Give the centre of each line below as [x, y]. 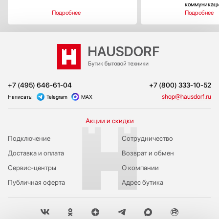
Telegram [57, 97]
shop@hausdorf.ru [186, 97]
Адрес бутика [142, 183]
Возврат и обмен [148, 153]
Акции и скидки [109, 121]
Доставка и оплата [36, 153]
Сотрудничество [147, 139]
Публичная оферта [36, 183]
